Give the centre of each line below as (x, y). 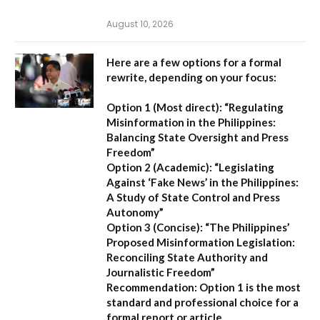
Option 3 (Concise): (155, 227)
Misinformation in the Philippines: (191, 122)
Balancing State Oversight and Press (197, 137)
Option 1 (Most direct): (164, 107)
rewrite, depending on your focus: (191, 77)
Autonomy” (135, 212)
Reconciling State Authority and (187, 257)
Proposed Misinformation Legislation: (201, 242)
